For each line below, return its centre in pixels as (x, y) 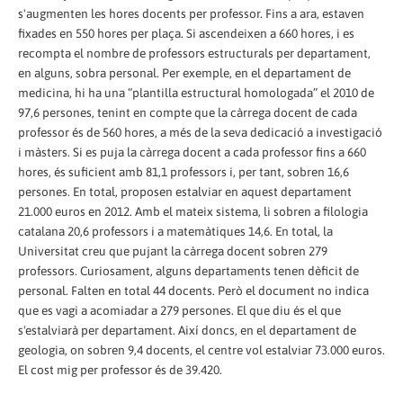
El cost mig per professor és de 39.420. (120, 369)
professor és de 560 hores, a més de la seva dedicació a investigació (200, 132)
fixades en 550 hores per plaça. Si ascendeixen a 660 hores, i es (186, 33)
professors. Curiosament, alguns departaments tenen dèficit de (188, 270)
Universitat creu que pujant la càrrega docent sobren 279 (173, 251)
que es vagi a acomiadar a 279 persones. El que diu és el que (179, 310)
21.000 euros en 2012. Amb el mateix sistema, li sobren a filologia (193, 211)
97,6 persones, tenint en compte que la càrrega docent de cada (188, 112)
